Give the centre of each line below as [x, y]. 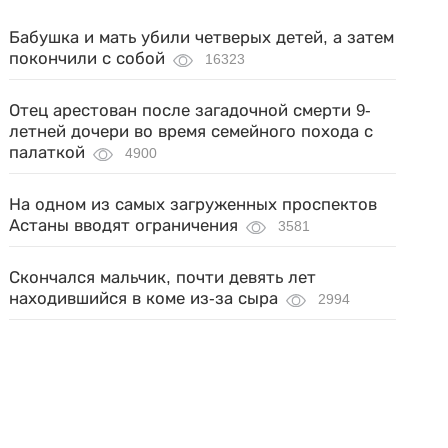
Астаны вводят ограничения [124, 225]
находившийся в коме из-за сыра [144, 298]
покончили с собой [87, 58]
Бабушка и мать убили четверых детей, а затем [202, 37]
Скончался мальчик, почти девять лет [163, 277]
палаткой [47, 152]
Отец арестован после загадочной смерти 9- [190, 110]
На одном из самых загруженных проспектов [193, 204]
